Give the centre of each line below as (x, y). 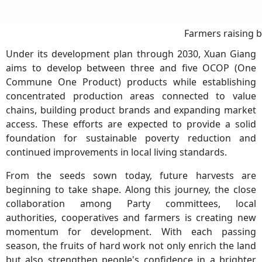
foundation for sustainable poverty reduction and (131, 138)
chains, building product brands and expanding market (131, 110)
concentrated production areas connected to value (131, 96)
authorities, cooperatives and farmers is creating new (131, 217)
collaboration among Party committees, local (131, 203)
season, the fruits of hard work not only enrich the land (131, 245)
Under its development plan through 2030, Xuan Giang (131, 54)
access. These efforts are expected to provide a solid (131, 124)
